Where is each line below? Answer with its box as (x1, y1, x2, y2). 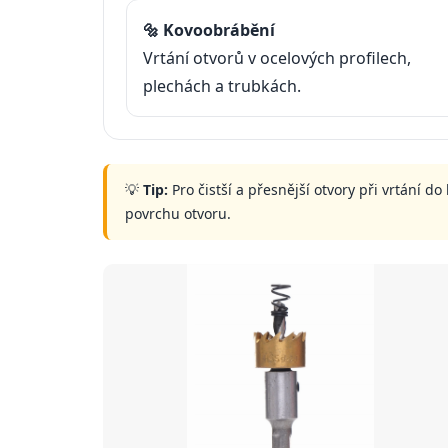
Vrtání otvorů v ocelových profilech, (143, 47, 411, 70)
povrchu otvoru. (125, 204, 231, 224)
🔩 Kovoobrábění (143, 19, 275, 42)
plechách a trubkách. (143, 75, 301, 98)
